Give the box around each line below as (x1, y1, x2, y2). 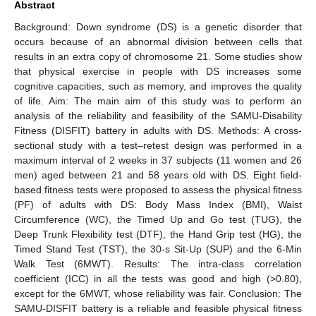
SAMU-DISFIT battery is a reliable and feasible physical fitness (14, 302, 302, 314)
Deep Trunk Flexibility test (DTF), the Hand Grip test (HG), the (14, 228, 302, 240)
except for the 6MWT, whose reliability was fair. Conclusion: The (14, 287, 302, 299)
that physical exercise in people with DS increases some (14, 65, 302, 77)
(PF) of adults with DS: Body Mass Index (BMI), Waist (14, 198, 302, 210)
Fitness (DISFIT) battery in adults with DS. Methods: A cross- (14, 124, 302, 136)
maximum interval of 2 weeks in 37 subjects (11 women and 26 (14, 154, 302, 166)
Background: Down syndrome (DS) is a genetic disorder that (14, 20, 302, 32)
